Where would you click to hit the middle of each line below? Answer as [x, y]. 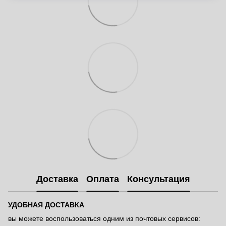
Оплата [102, 179]
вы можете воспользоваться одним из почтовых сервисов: [104, 218]
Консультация [158, 179]
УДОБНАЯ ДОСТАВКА [46, 205]
